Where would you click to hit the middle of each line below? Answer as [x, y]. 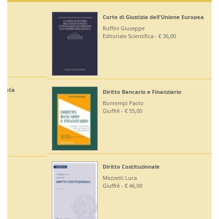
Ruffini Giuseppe [84, 28]
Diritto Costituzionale [92, 166]
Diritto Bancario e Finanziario [102, 91]
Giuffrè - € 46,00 [83, 185]
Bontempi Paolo [84, 103]
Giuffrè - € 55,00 [83, 110]
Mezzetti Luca [80, 177]
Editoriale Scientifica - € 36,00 [100, 36]
